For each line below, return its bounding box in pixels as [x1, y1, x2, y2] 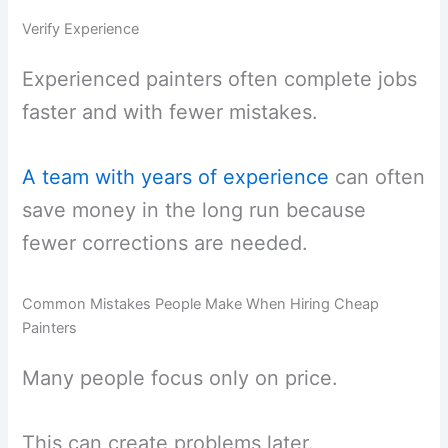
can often [329, 164, 426, 189]
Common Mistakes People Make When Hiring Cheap [22, 294, 380, 313]
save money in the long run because [22, 197, 367, 222]
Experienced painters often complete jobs [22, 66, 418, 91]
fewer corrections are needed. [22, 230, 309, 255]
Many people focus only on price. [22, 365, 339, 390]
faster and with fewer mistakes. [22, 99, 319, 124]
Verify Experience [22, 19, 140, 38]
